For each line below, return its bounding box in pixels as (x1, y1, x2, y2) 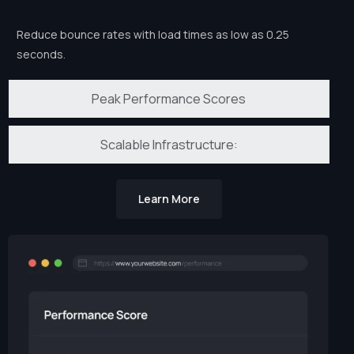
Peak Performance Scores (91, 90, 246, 108)
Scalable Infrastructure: (99, 136, 237, 154)
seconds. (16, 47, 65, 62)
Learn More (137, 191, 199, 207)
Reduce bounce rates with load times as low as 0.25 (16, 27, 288, 43)
